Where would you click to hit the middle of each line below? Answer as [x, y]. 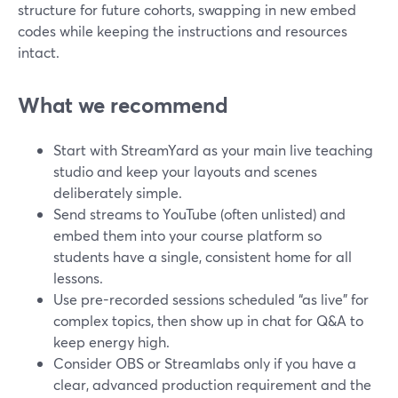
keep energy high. [111, 342]
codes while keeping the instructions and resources [183, 31]
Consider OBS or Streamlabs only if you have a [205, 363]
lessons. [78, 278]
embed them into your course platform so [187, 235]
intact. [39, 52]
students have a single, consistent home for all [203, 256]
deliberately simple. [118, 192]
